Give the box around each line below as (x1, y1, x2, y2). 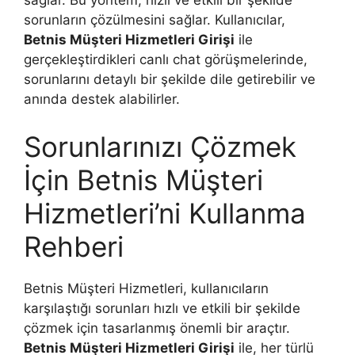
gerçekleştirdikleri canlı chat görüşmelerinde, (24, 52, 307, 67)
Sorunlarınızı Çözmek (24, 129, 296, 163)
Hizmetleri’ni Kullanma (24, 196, 306, 230)
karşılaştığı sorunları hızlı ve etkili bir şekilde (24, 300, 300, 316)
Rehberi (24, 229, 124, 263)
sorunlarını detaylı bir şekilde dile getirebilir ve (24, 71, 315, 87)
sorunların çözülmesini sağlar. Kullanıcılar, (24, 12, 285, 28)
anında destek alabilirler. (24, 91, 180, 107)
